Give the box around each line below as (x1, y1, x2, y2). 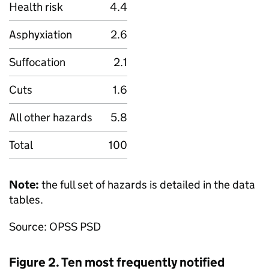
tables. (9, 193, 43, 207)
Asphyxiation (9, 28, 72, 41)
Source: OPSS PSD (9, 220, 101, 234)
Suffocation (9, 55, 65, 69)
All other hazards (9, 110, 92, 124)
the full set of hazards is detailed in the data (39, 178, 255, 192)
